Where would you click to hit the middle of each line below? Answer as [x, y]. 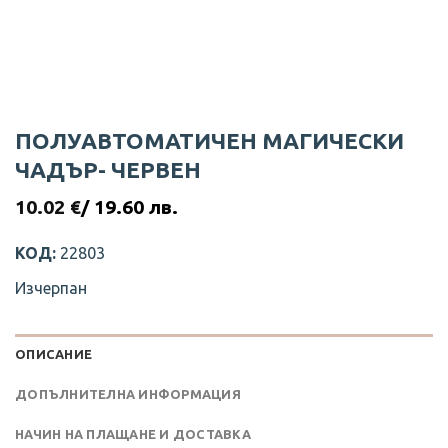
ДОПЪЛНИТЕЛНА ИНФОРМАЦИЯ [128, 394]
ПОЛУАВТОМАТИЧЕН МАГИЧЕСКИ [209, 141]
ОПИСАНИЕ [54, 354]
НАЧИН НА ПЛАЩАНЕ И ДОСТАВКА [133, 434]
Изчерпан [51, 288]
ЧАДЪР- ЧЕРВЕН [108, 170]
